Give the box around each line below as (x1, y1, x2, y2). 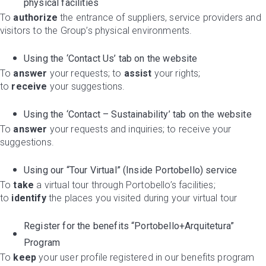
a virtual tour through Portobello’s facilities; (34, 179, 216, 191)
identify (11, 192, 46, 204)
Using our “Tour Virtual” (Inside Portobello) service (24, 164, 237, 176)
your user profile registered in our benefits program (36, 252, 255, 263)
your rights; (151, 68, 201, 79)
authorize (13, 12, 58, 23)
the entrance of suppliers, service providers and (57, 12, 261, 23)
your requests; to (47, 68, 124, 79)
